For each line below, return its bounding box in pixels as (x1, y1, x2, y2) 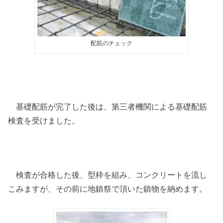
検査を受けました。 (8, 115, 80, 125)
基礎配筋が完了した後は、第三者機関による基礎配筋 (8, 102, 208, 111)
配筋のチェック (91, 39, 132, 47)
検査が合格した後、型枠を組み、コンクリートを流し (8, 170, 208, 179)
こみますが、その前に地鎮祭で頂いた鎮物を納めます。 (8, 184, 208, 193)
